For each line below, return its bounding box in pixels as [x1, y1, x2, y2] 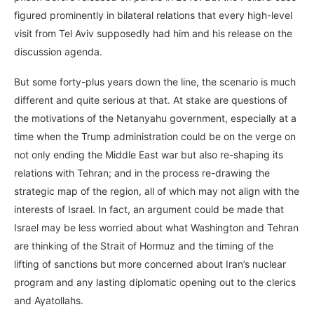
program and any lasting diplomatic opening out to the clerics [14, 276, 296, 289]
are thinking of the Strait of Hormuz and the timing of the [14, 240, 273, 252]
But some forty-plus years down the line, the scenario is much [14, 76, 296, 88]
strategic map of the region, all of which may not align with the [14, 185, 299, 198]
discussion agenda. [14, 46, 105, 58]
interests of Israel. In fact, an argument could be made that [14, 203, 284, 216]
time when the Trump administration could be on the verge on [14, 130, 296, 143]
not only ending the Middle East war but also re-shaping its [14, 149, 283, 161]
